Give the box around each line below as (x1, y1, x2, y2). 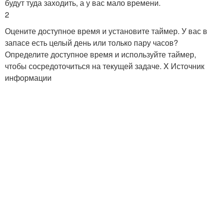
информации (5, 72, 52, 83)
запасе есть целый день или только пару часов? (5, 37, 178, 48)
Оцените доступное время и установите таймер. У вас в (5, 25, 207, 36)
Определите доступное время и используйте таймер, (5, 49, 196, 60)
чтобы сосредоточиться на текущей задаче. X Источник (5, 60, 204, 72)
